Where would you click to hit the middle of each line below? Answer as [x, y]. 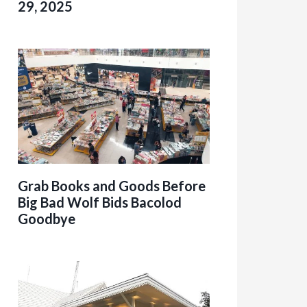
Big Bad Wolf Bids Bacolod [100, 202]
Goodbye [47, 218]
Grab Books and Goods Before [112, 185]
